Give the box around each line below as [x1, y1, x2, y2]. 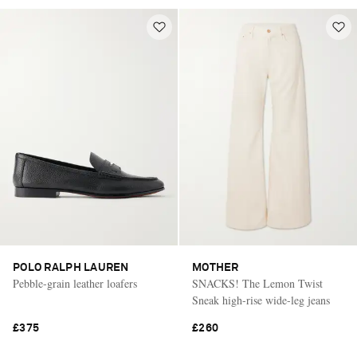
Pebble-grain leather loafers [13, 275, 137, 291]
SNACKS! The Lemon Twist [192, 275, 323, 291]
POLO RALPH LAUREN [13, 261, 129, 273]
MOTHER [192, 261, 239, 273]
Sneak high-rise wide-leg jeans [192, 292, 330, 308]
